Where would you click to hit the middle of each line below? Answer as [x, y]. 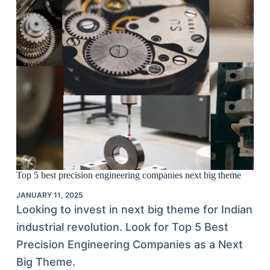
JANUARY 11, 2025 [49, 195]
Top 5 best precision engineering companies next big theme [128, 175]
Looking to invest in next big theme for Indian [134, 210]
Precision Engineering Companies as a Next [129, 245]
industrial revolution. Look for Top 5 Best [122, 227]
